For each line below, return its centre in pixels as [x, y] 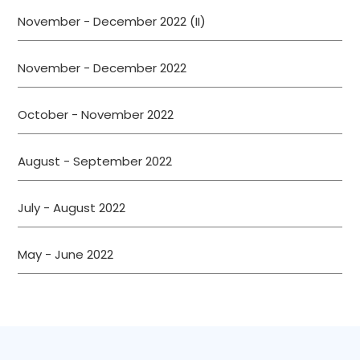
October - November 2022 [96, 115]
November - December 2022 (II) [112, 22]
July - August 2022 [72, 208]
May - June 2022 [66, 255]
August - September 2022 [95, 162]
